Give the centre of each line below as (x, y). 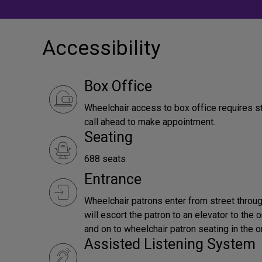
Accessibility (101, 48)
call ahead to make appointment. (150, 122)
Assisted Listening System (170, 244)
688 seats (105, 159)
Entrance (113, 179)
